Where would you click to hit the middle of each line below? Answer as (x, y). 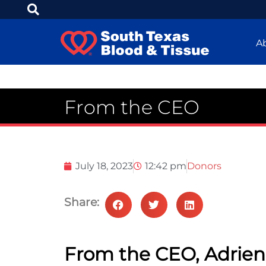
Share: (81, 202)
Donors (204, 166)
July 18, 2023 (104, 166)
